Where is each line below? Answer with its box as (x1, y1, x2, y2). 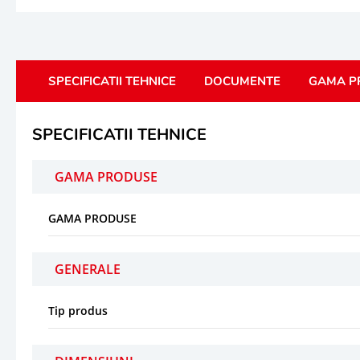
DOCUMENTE (204, 72, 280, 89)
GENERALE (55, 260, 121, 278)
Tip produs (48, 302, 108, 318)
